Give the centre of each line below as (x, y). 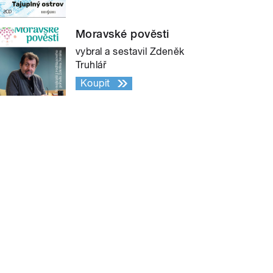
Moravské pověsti (122, 34)
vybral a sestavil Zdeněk (130, 52)
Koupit (95, 83)
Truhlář (91, 65)
